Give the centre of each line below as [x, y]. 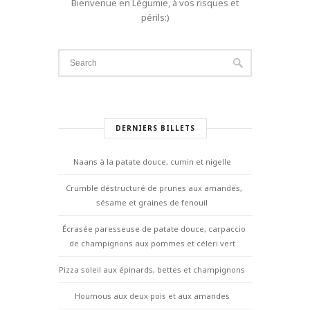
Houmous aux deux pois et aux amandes [152, 295]
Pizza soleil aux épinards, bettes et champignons [152, 269]
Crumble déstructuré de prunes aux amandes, [154, 188]
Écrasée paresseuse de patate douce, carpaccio [154, 228]
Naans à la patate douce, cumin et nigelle [152, 161]
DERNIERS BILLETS [155, 128]
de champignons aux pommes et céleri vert [152, 243]
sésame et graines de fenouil [152, 202]
